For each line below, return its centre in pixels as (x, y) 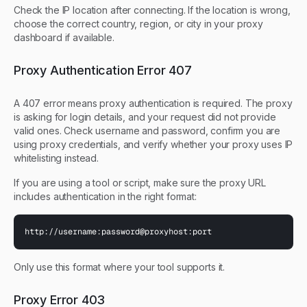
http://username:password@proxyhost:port (118, 231)
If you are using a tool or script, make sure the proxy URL (140, 182)
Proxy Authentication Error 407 (103, 70)
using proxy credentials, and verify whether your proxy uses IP (153, 144)
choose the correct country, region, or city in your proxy (139, 23)
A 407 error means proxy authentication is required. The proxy (153, 103)
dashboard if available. (64, 37)
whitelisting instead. (57, 158)
